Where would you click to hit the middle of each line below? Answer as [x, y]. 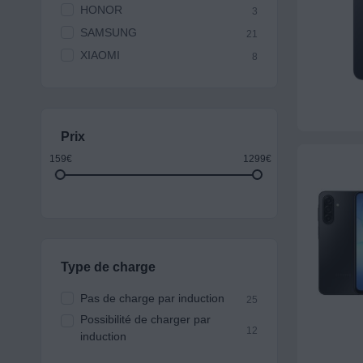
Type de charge [108, 267]
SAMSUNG [108, 33]
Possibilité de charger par [145, 320]
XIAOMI [100, 56]
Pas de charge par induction [152, 299]
